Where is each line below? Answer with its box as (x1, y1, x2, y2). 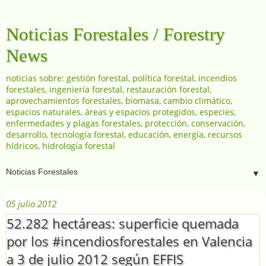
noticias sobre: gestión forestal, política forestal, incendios (6, 72, 237, 84)
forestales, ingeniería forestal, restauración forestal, (6, 84, 211, 95)
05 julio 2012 (6, 197, 56, 210)
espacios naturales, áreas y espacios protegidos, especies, (6, 106, 236, 118)
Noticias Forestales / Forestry (6, 24, 225, 45)
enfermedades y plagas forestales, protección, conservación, (6, 118, 245, 129)
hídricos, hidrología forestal (6, 140, 115, 151)
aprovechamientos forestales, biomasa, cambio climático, (6, 95, 232, 106)
